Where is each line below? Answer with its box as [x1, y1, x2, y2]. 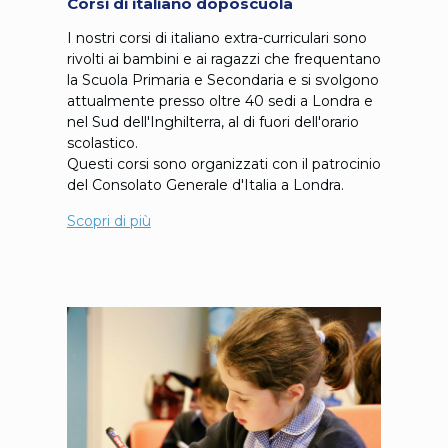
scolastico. [66, 133, 138, 152]
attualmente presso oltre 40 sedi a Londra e [66, 91, 373, 110]
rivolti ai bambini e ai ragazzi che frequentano [66, 49, 381, 68]
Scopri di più [66, 211, 151, 230]
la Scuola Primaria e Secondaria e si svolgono [66, 70, 379, 89]
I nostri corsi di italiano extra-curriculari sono [66, 28, 367, 47]
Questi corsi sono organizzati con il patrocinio [66, 154, 381, 173]
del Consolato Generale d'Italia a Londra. [66, 175, 344, 194]
